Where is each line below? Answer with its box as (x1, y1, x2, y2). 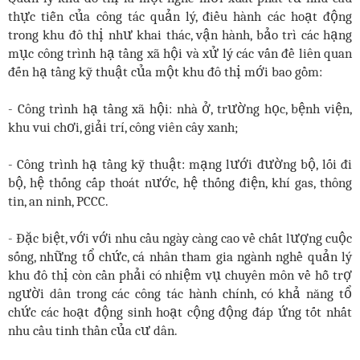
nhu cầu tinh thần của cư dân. (8, 321, 178, 338)
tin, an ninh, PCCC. (8, 192, 108, 209)
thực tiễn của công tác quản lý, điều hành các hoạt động (8, 7, 352, 24)
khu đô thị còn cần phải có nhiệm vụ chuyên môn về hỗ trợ (8, 266, 352, 283)
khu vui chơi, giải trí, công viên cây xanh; (8, 118, 238, 135)
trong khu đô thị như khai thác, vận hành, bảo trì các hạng (8, 26, 352, 43)
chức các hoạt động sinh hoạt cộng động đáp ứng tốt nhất (8, 303, 352, 320)
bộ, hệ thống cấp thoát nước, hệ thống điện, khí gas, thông (8, 174, 352, 190)
